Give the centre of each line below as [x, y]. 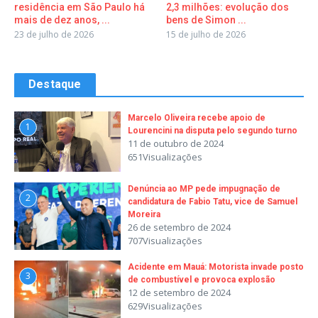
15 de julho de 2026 [206, 35]
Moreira [144, 215]
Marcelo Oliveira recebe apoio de [197, 118]
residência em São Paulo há [79, 7]
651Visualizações [165, 157]
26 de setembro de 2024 [179, 227]
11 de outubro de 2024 [176, 144]
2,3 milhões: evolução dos [227, 7]
